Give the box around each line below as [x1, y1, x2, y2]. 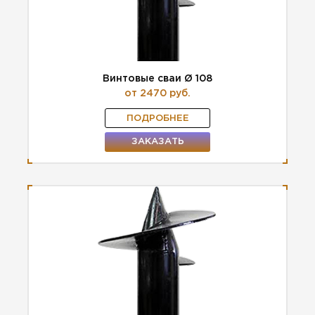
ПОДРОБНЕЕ [126, 114, 189, 122]
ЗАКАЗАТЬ [131, 137, 184, 146]
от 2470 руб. [124, 89, 191, 98]
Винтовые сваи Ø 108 [103, 74, 212, 83]
